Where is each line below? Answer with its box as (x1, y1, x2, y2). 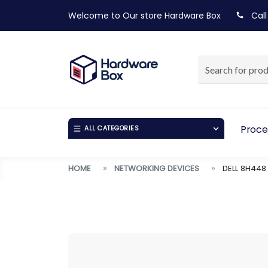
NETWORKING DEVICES (114, 162, 199, 174)
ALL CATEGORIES (84, 124, 139, 133)
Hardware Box (165, 10, 221, 22)
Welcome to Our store (68, 10, 162, 22)
